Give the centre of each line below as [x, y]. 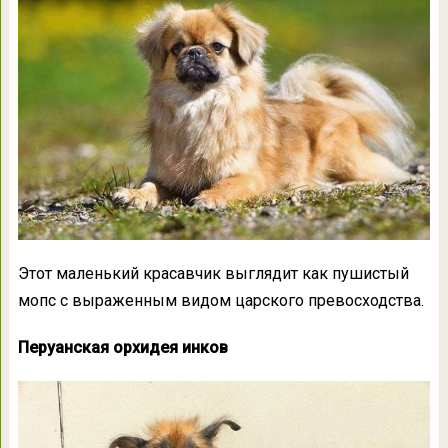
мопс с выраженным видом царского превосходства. [220, 301]
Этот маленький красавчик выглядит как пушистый [213, 274]
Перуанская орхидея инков [122, 348]
